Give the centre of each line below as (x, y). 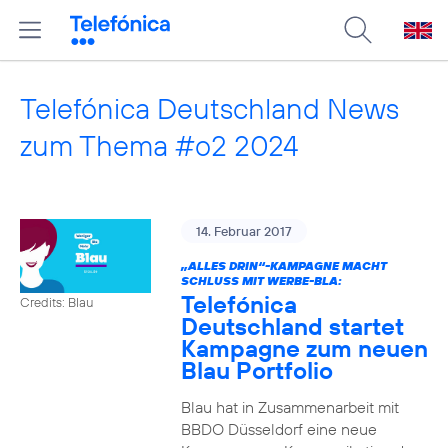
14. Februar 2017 (243, 231)
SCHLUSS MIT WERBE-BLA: (261, 280)
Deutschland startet (292, 326)
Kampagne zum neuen (304, 348)
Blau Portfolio (256, 370)
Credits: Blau (56, 301)
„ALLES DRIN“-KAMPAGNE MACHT (283, 265)
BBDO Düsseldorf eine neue (278, 429)
